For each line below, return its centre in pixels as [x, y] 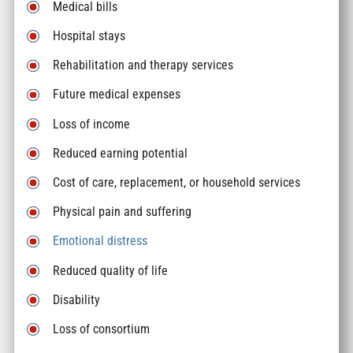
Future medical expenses [117, 95]
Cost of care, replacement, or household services [177, 183]
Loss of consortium [102, 329]
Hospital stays [89, 36]
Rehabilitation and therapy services [143, 65]
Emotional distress [100, 241]
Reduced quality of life [111, 270]
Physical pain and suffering [123, 212]
